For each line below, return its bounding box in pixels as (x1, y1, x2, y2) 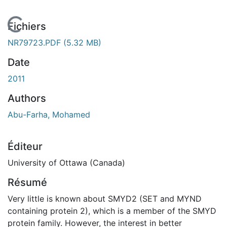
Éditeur (8, 140, 43, 153)
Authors (8, 92, 46, 104)
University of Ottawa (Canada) (8, 157, 125, 168)
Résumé (8, 176, 47, 188)
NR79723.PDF (8, 37, 63, 48)
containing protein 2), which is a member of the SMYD (8, 205, 216, 216)
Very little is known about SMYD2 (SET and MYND (8, 193, 202, 204)
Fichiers (8, 20, 46, 32)
